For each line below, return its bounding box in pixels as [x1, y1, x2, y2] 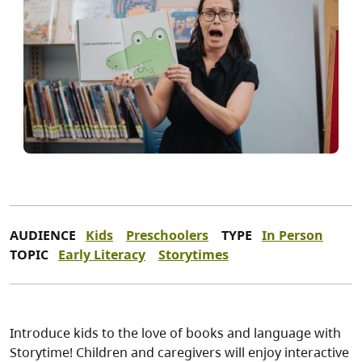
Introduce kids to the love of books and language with [10, 324, 341, 343]
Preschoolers [126, 226, 208, 245]
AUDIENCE [10, 226, 76, 245]
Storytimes [158, 246, 229, 264]
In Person [262, 226, 323, 245]
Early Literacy [58, 246, 145, 264]
